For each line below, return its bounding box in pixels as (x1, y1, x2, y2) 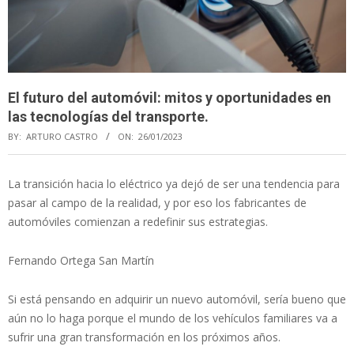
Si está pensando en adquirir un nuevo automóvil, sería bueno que (8, 291, 346, 307)
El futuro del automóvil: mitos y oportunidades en (8, 88, 331, 106)
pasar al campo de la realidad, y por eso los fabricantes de (8, 194, 307, 210)
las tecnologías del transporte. (8, 107, 209, 125)
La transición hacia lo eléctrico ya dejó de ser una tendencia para (8, 175, 340, 191)
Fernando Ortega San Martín (8, 252, 154, 268)
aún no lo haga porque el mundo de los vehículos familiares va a (8, 310, 337, 326)
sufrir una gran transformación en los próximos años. (8, 329, 281, 345)
